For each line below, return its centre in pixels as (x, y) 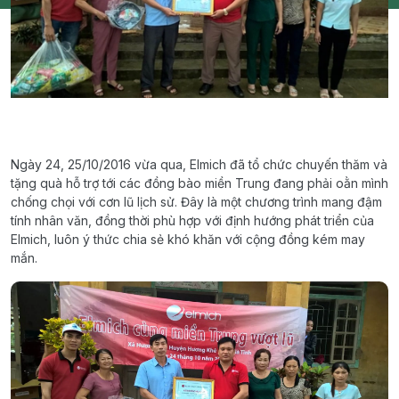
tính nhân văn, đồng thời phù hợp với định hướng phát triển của (192, 220)
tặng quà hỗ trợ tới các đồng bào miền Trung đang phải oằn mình (199, 183)
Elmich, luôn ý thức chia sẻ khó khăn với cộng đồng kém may (188, 239)
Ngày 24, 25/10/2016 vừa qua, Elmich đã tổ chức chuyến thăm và (199, 164)
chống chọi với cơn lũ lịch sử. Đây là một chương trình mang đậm (196, 201)
